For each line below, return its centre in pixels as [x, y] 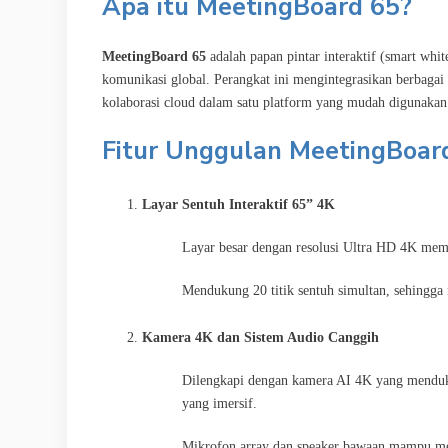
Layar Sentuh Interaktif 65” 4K [238, 204]
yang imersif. [219, 403]
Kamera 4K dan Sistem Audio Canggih [260, 337]
